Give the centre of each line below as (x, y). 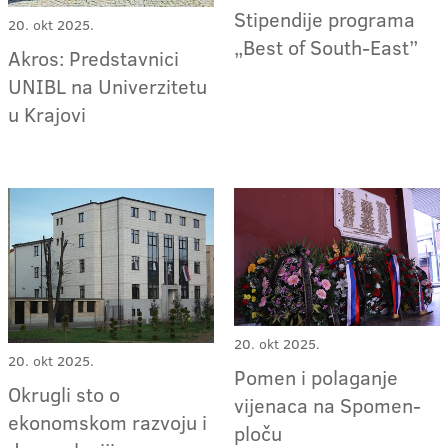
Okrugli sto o (64, 393)
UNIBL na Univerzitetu (107, 85)
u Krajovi (47, 113)
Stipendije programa (325, 18)
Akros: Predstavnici (93, 57)
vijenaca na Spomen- (328, 404)
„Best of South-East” (326, 46)
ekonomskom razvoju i (107, 421)
